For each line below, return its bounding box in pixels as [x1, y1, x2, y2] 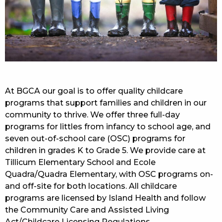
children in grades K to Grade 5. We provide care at [5, 146, 206, 156]
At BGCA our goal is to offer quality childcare [5, 86, 183, 96]
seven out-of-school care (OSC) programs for [5, 134, 185, 144]
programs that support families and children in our [5, 98, 207, 108]
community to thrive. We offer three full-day [5, 110, 180, 120]
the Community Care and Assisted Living [5, 205, 169, 215]
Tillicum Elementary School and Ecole [5, 158, 156, 167]
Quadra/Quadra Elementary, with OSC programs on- [5, 169, 213, 179]
